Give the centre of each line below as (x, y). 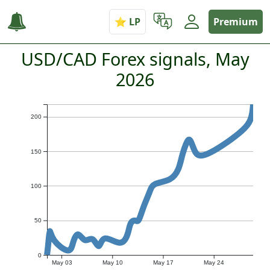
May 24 (214, 263)
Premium (236, 22)
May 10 (112, 263)
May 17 (164, 263)
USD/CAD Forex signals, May (135, 59)
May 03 (62, 263)
